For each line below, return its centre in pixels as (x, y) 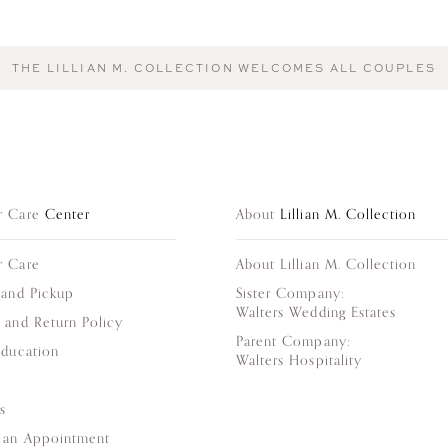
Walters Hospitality (298, 360)
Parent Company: (293, 341)
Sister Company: (290, 293)
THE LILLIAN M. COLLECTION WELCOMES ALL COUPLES (224, 67)
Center (67, 214)
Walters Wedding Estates (316, 312)
